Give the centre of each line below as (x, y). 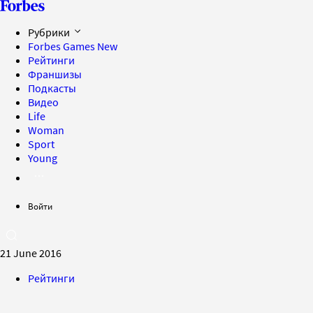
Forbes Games (63, 46)
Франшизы (55, 74)
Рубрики (50, 32)
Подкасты (52, 88)
